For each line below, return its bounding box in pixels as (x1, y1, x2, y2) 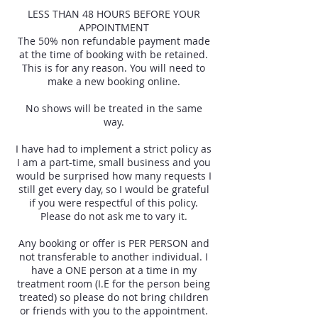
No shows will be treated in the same (25, 102, 202, 115)
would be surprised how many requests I (16, 169, 212, 182)
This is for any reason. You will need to (22, 61, 205, 75)
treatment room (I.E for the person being (17, 277, 210, 290)
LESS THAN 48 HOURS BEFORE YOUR (27, 7, 200, 21)
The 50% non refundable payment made (17, 34, 210, 48)
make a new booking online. (47, 75, 180, 88)
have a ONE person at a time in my (31, 263, 197, 277)
